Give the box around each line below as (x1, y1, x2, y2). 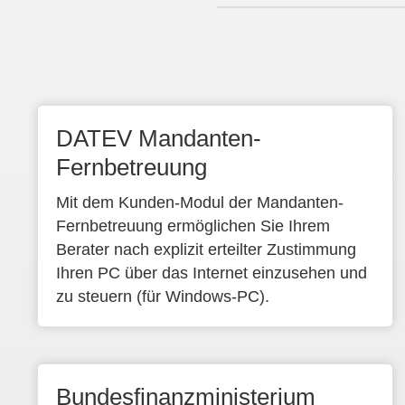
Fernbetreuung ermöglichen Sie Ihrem (55, 217, 330, 235)
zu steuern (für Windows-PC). (55, 287, 269, 306)
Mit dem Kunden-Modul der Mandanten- (55, 193, 344, 212)
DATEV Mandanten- (55, 125, 261, 152)
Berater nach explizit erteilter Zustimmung (55, 240, 356, 259)
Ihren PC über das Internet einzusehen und (55, 264, 367, 282)
